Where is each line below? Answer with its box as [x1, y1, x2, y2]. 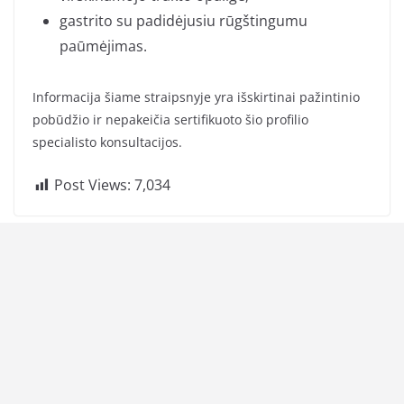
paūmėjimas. [60, 36, 147, 57]
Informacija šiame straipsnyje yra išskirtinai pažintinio [32, 88, 360, 106]
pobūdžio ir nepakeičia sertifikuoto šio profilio [32, 111, 308, 129]
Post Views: [54, 175, 131, 196]
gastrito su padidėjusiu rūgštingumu [60, 11, 308, 32]
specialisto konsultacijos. [32, 133, 182, 151]
